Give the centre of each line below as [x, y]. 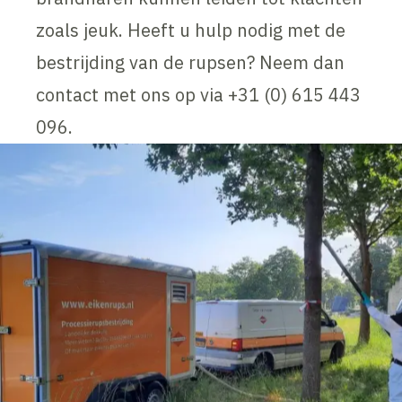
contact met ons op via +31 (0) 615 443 [199, 94]
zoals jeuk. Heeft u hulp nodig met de [191, 30]
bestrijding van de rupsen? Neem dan [191, 62]
